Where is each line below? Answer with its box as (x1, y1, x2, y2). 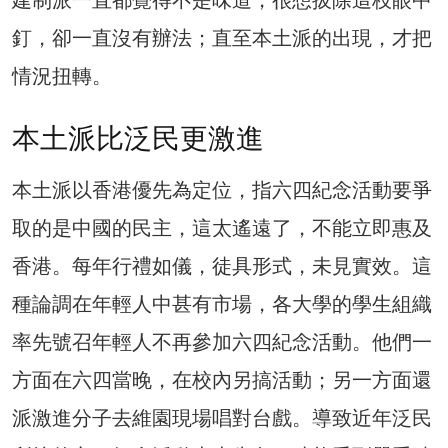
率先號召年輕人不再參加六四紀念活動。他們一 (12, 329, 432, 354)
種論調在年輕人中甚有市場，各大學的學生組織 (12, 291, 432, 316)
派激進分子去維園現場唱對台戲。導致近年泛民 (12, 405, 432, 430)
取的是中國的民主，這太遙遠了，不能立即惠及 (12, 215, 432, 240)
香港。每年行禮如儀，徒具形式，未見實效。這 (12, 253, 432, 278)
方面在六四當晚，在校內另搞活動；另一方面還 (12, 367, 432, 392)
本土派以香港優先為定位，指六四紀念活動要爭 (12, 177, 432, 202)
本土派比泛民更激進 (12, 121, 264, 155)
